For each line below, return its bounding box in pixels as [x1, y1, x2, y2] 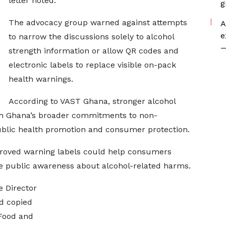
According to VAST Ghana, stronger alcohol [8, 96, 176, 106]
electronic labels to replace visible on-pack [8, 60, 176, 70]
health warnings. [8, 74, 73, 84]
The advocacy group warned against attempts [8, 18, 187, 27]
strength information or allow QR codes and [8, 46, 179, 55]
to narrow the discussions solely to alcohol [8, 32, 174, 41]
